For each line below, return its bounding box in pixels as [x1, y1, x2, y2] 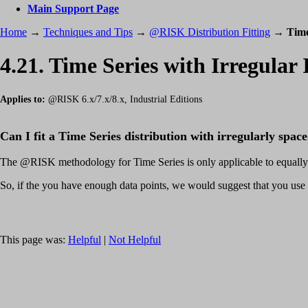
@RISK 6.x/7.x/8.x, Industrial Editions [45, 93, 202, 104]
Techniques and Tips [43, 26, 133, 38]
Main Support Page [27, 3, 119, 14]
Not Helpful [109, 234, 161, 246]
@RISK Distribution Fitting [149, 26, 270, 38]
